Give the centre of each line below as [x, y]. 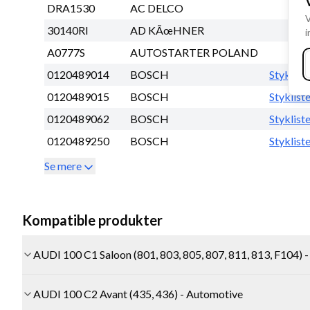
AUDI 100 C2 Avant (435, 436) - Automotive [138, 294]
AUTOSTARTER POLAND [194, 53]
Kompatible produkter [92, 220]
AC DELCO [157, 8]
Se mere [63, 166]
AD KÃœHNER [167, 30]
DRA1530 [71, 8]
